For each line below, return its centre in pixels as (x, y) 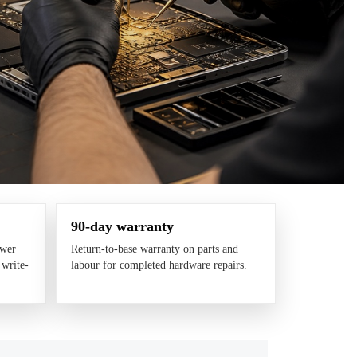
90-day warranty (122, 226)
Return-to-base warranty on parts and (155, 249)
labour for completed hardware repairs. (159, 265)
